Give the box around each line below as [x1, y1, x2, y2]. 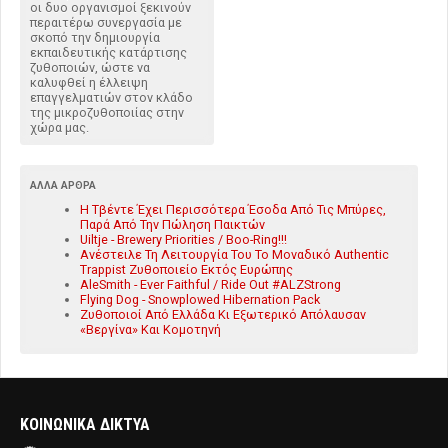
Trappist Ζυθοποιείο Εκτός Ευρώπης [80, 261, 293, 277]
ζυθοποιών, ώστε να [30, 59, 150, 75]
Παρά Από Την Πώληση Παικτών [80, 216, 265, 232]
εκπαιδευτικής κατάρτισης [30, 44, 187, 60]
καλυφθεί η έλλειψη [30, 74, 148, 90]
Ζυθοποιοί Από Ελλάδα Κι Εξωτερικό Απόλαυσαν [80, 306, 366, 322]
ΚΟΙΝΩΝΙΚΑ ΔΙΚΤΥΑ [20, 414, 150, 434]
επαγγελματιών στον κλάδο [30, 89, 193, 105]
